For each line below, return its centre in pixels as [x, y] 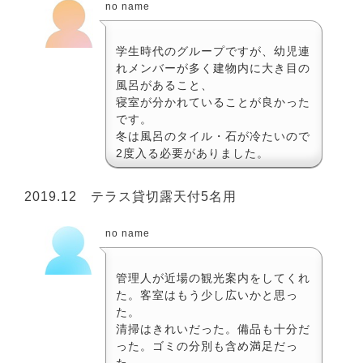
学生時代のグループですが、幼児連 [213, 51]
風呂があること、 [164, 85]
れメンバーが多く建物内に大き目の [213, 68]
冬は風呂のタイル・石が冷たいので [213, 136]
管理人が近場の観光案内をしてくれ [213, 278]
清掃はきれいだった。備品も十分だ [213, 329]
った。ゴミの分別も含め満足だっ [207, 346]
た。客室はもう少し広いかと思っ [207, 295]
